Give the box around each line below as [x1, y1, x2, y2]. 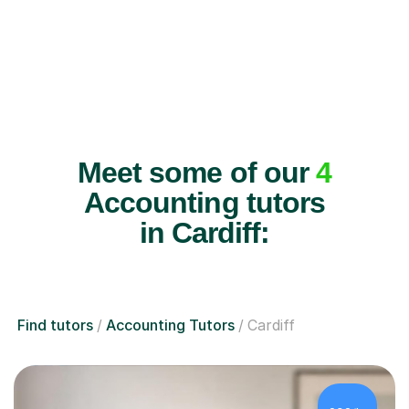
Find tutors [17, 315, 93, 334]
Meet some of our [78, 155, 316, 189]
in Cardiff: [139, 215, 270, 249]
